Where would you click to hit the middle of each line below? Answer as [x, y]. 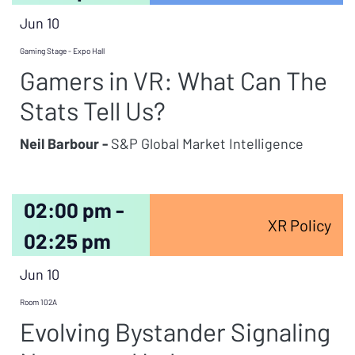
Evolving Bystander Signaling [175, 331]
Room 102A [38, 302]
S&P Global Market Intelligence [206, 143]
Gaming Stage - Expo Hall [62, 51]
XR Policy [299, 225]
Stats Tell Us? [93, 110]
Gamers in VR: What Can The [174, 80]
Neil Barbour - [64, 143]
